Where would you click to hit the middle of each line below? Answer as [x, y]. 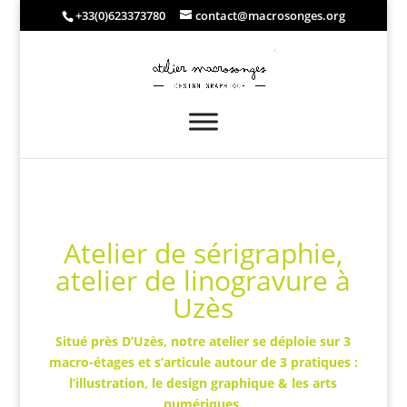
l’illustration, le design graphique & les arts [203, 382]
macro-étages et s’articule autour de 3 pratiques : [203, 362]
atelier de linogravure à [203, 280]
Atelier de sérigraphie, [203, 253]
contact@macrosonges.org [270, 15]
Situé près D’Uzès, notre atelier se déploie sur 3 [203, 341]
